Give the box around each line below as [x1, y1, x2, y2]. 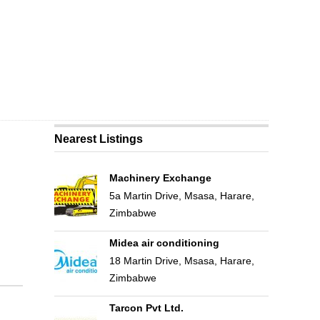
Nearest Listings [54, 133, 144, 145]
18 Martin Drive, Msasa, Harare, [109, 255, 254, 266]
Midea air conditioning [109, 237, 219, 249]
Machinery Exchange [109, 172, 211, 184]
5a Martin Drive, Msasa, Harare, [109, 190, 254, 201]
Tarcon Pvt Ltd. [109, 302, 184, 314]
